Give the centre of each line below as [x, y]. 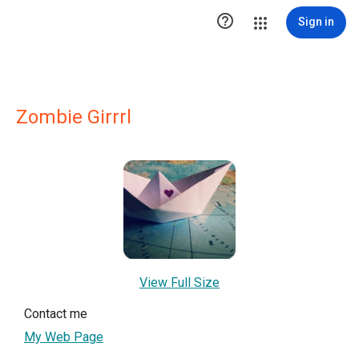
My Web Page [64, 337]
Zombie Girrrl [74, 117]
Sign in [316, 22]
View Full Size [179, 283]
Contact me [56, 314]
